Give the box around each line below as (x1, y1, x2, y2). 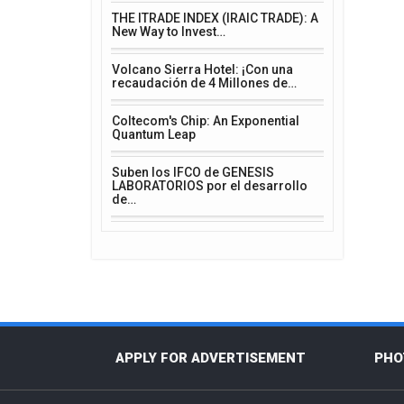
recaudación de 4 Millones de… (112, 76, 297, 90)
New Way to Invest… (112, 24, 225, 39)
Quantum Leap (112, 127, 196, 142)
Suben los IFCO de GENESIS (112, 165, 274, 179)
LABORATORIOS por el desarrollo (112, 179, 308, 193)
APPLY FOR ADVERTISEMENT (115, 350, 306, 366)
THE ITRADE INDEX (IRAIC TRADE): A (112, 11, 318, 25)
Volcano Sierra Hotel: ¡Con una (112, 62, 293, 77)
